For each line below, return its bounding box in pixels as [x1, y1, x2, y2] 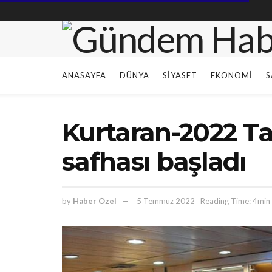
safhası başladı [62, 146, 246, 177]
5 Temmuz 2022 [137, 195, 195, 206]
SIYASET [163, 70, 197, 80]
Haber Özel [73, 195, 117, 206]
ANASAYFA [62, 70, 106, 80]
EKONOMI [211, 70, 253, 80]
